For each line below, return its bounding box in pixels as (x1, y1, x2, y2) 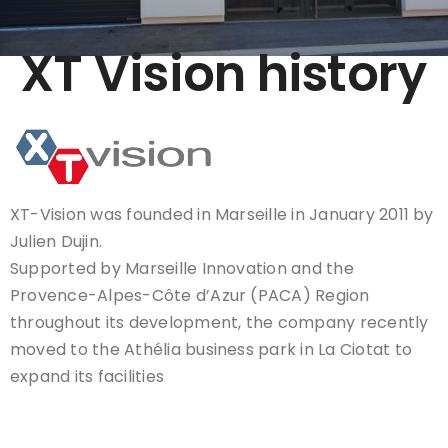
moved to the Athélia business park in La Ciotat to (10, 337, 412, 361)
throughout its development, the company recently (10, 310, 429, 334)
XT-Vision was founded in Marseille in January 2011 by (10, 202, 434, 226)
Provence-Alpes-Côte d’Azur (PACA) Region (10, 283, 370, 307)
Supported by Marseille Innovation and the (10, 256, 354, 280)
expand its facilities (10, 364, 165, 388)
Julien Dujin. (10, 229, 103, 253)
